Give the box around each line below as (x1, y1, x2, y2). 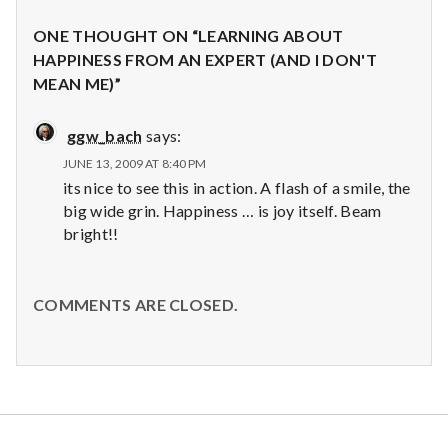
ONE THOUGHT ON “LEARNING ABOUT (33, 25, 344, 45)
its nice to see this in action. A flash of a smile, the (63, 177, 411, 197)
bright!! (63, 223, 119, 243)
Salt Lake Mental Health (26, 426, 191, 445)
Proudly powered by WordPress (202, 426, 422, 445)
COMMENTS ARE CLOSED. (33, 294, 239, 314)
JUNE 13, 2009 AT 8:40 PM (63, 155, 207, 171)
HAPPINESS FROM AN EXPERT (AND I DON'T (33, 49, 377, 69)
